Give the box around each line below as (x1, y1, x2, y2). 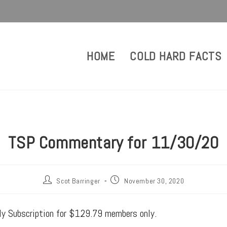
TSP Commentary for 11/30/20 (8, 132, 219, 154)
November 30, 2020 (124, 176, 184, 185)
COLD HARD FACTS (130, 48, 221, 64)
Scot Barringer (56, 176, 100, 185)
